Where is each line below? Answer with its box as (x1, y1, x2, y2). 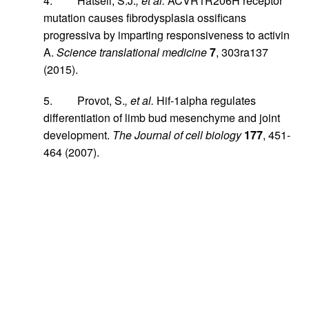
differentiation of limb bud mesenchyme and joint (43, 109, 280, 126)
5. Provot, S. (43, 92, 125, 108)
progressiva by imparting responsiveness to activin (43, 26, 290, 43)
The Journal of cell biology (112, 126, 241, 143)
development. (43, 126, 112, 143)
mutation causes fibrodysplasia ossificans (43, 9, 246, 26)
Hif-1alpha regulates (154, 92, 256, 108)
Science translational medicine (57, 43, 207, 60)
